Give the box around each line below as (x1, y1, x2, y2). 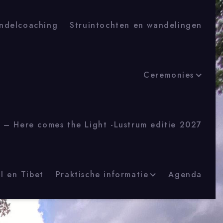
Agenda (168, 168, 202, 180)
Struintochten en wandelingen (70, 19, 202, 31)
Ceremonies (143, 69, 194, 81)
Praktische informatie (55, 168, 149, 180)
